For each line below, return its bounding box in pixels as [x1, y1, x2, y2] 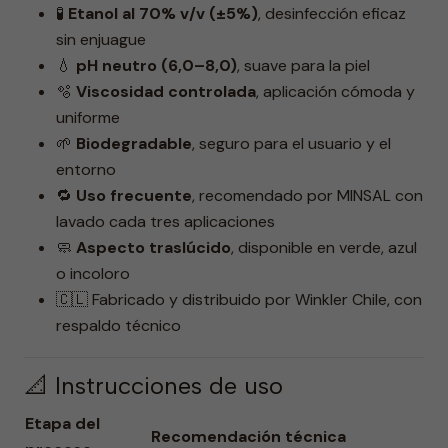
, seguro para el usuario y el [192, 133, 391, 154]
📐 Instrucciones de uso [24, 371, 283, 400]
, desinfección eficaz [258, 3, 406, 24]
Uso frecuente [76, 185, 192, 206]
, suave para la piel [237, 55, 370, 76]
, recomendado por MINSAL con [192, 185, 423, 206]
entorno [56, 159, 116, 180]
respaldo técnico [56, 315, 181, 336]
